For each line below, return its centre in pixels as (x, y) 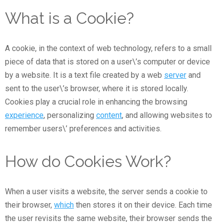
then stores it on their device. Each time (143, 205)
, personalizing (70, 115)
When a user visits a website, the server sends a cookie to (106, 192)
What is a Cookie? (69, 18)
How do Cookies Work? (88, 161)
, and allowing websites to (167, 115)
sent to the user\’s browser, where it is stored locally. (97, 88)
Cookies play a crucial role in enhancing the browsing (96, 102)
